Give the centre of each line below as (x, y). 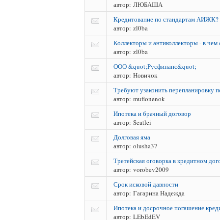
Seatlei (141, 122)
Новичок (144, 75)
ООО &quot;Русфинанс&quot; (155, 66)
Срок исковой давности (146, 184)
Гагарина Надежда (158, 193)
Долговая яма (132, 137)
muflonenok (148, 98)
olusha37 (144, 146)
